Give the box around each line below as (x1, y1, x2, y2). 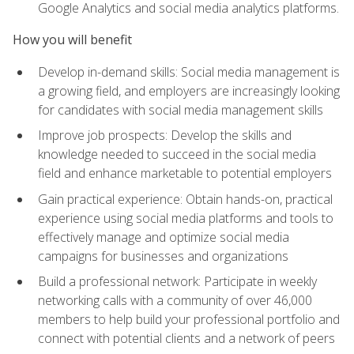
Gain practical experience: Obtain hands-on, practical (38, 190, 333, 208)
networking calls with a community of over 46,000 (38, 292, 312, 310)
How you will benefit (13, 31, 132, 49)
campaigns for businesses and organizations (38, 247, 288, 265)
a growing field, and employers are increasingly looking (38, 81, 340, 100)
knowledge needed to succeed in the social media (38, 145, 316, 164)
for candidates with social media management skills (38, 100, 323, 119)
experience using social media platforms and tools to (38, 209, 333, 227)
